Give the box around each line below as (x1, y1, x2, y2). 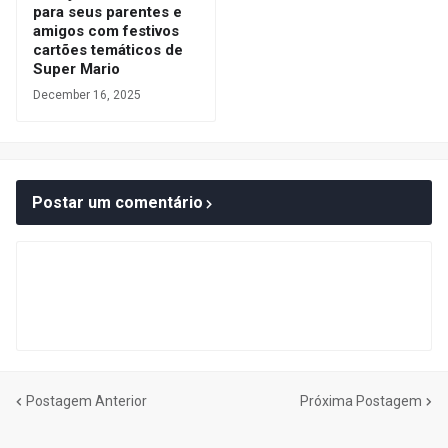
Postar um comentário (32, 193, 203, 213)
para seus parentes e (33, 3, 182, 22)
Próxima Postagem (300, 392, 422, 409)
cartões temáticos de (33, 41, 183, 60)
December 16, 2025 (33, 88, 141, 103)
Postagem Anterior (26, 392, 147, 409)
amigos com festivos (33, 22, 179, 41)
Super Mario (33, 60, 120, 79)
